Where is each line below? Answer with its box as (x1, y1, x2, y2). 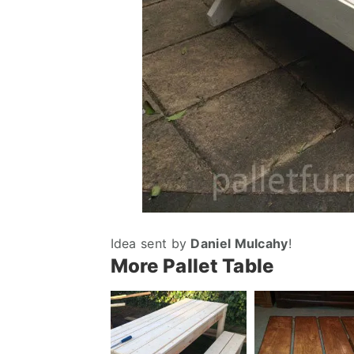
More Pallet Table (110, 254, 274, 277)
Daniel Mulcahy (190, 235, 288, 251)
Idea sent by (110, 235, 191, 251)
